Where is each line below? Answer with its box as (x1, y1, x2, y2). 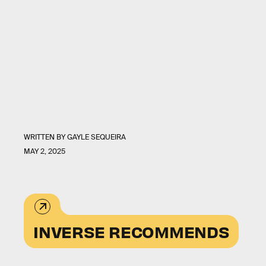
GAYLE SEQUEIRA (67, 132, 126, 142)
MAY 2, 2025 (24, 147, 65, 156)
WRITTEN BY (24, 132, 67, 142)
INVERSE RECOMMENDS (33, 221, 229, 242)
